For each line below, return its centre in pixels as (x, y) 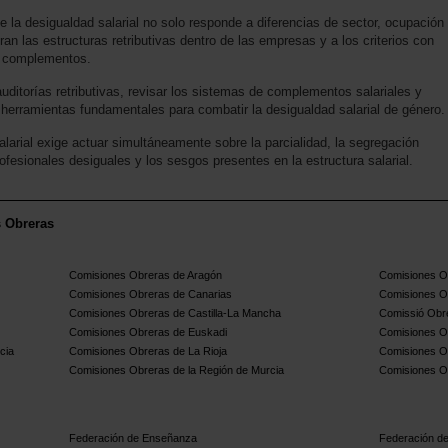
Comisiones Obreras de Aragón (146, 275)
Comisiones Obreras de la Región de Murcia (177, 370)
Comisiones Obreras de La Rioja (148, 351)
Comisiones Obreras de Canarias (151, 294)
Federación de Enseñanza (133, 438)
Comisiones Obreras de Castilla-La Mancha (175, 313)
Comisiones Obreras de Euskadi (148, 332)
